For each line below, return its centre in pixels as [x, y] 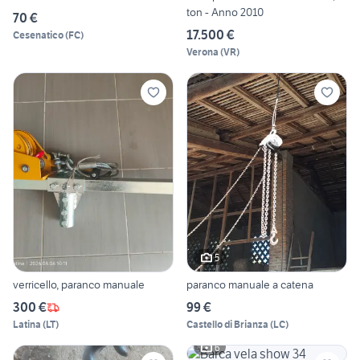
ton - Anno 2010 [225, 12]
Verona [202, 51]
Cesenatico [38, 35]
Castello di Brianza [227, 325]
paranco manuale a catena [250, 285]
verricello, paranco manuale [79, 285]
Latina [27, 325]
